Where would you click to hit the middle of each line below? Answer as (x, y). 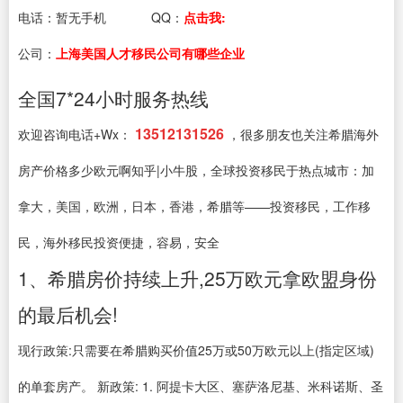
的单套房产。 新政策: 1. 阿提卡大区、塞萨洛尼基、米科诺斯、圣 (201, 386)
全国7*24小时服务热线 (113, 98)
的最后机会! (68, 314)
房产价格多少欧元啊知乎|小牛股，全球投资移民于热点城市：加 (196, 170)
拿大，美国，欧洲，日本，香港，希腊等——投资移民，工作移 (194, 206)
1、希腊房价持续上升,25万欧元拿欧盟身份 (197, 278)
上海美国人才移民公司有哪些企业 (150, 53)
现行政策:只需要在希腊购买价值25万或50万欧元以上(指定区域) (196, 350)
